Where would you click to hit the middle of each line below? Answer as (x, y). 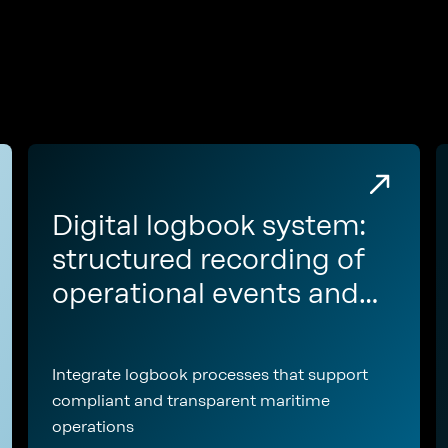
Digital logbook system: (209, 225)
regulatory (121, 327)
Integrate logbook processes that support (210, 374)
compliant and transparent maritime (191, 400)
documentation (155, 361)
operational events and (205, 293)
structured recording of (208, 259)
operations (93, 426)
